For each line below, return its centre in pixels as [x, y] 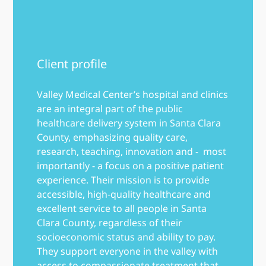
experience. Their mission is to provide [123, 180]
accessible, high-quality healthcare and [124, 194]
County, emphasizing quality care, [112, 137]
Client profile [72, 64]
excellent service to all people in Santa [122, 208]
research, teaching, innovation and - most [132, 151]
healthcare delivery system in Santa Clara [129, 123]
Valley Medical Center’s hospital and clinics [132, 94]
